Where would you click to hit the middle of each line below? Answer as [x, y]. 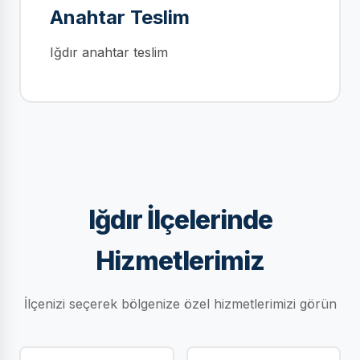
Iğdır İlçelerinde [180, 220]
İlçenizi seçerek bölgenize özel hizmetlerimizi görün [180, 304]
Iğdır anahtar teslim [109, 52]
